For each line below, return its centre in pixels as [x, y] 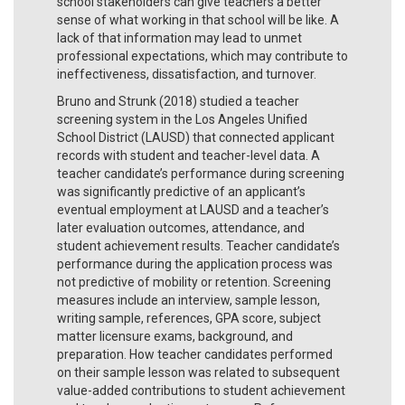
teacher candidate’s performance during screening [201, 173]
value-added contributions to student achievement [201, 390]
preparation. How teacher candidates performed [195, 354]
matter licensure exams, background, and [175, 336]
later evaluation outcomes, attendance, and [181, 227]
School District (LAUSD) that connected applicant [196, 137]
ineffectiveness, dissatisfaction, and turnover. [187, 74]
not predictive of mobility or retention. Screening [194, 282]
